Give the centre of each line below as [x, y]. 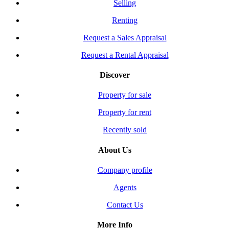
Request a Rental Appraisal [125, 55]
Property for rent [125, 112]
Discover [114, 75]
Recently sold [125, 130]
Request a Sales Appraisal [125, 37]
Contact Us [125, 204]
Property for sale [125, 95]
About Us [114, 150]
